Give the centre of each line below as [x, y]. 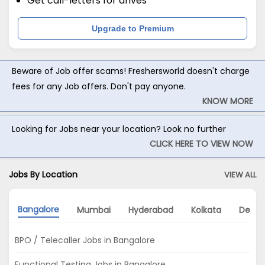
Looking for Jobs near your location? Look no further [119, 129]
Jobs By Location [43, 175]
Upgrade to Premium [132, 28]
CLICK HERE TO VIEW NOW [201, 144]
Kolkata [206, 210]
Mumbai [94, 210]
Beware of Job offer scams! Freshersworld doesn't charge [131, 71]
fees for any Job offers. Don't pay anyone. [99, 86]
